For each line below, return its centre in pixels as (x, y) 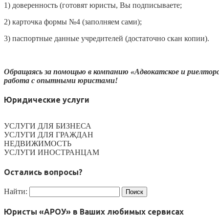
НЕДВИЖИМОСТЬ (38, 144)
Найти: (16, 191)
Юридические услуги (47, 100)
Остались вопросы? (43, 172)
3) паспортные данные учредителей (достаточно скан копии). (107, 38)
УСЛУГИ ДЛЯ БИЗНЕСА (48, 126)
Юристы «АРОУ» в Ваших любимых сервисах (94, 212)
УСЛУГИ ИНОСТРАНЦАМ (52, 153)
